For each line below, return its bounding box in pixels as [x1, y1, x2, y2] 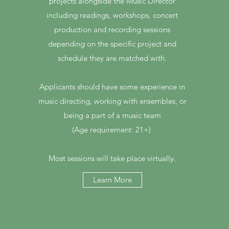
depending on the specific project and [48, 39, 177, 49]
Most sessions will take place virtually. [49, 153, 176, 163]
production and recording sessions [54, 25, 171, 34]
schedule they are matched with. [58, 53, 167, 63]
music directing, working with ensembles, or [38, 96, 187, 106]
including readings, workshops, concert [47, 10, 178, 20]
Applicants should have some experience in [39, 82, 186, 91]
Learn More [93, 175, 132, 185]
